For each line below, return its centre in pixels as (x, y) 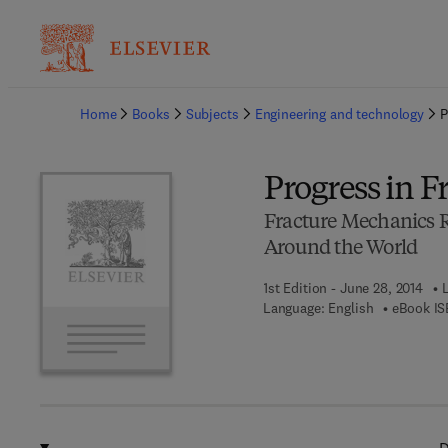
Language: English (318, 308)
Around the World (340, 249)
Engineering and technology (339, 114)
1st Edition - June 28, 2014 (343, 288)
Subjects (212, 114)
